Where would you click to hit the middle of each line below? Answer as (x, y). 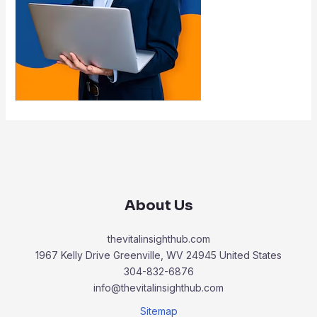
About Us (158, 206)
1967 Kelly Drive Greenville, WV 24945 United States (158, 255)
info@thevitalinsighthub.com (158, 288)
